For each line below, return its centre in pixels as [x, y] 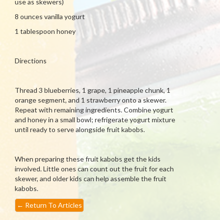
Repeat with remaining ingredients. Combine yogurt [94, 110]
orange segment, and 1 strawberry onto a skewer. [91, 100]
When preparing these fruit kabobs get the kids [88, 159]
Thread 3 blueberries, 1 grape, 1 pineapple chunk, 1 [93, 90]
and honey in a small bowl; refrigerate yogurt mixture [95, 120]
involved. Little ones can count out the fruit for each [94, 169]
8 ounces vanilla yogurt [50, 16]
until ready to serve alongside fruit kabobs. [80, 129]
